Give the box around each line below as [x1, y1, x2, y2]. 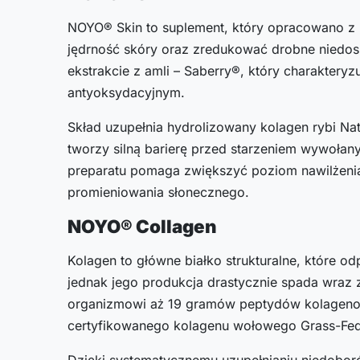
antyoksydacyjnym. [67, 84, 185, 100]
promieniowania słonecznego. [67, 183, 249, 200]
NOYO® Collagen [67, 215, 217, 237]
